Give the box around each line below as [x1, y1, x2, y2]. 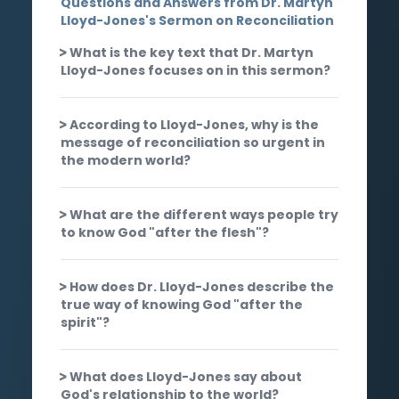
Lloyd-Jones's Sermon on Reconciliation [61, 11, 334, 29]
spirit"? [61, 313, 110, 331]
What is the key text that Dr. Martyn [69, 43, 313, 61]
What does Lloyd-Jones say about [69, 367, 302, 386]
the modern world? [61, 151, 191, 169]
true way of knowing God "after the [61, 295, 303, 313]
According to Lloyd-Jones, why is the [69, 115, 319, 134]
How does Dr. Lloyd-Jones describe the [69, 277, 334, 296]
